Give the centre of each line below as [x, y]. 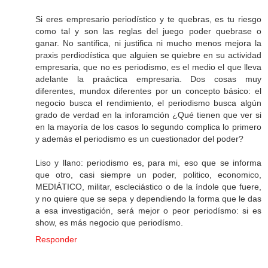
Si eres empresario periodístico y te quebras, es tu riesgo [148, 19]
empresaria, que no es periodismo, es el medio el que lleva [148, 67]
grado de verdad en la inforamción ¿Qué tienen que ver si [148, 115]
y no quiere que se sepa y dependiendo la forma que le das [148, 199]
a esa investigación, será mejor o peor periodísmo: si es [148, 211]
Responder [56, 240]
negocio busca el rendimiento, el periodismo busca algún [148, 103]
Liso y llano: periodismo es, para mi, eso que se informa [148, 163]
